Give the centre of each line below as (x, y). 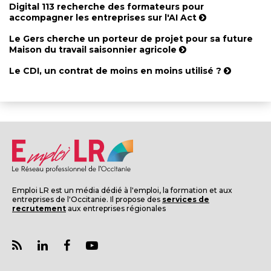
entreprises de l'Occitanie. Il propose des (87, 199)
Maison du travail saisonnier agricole (94, 50)
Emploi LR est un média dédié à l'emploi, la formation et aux (122, 190)
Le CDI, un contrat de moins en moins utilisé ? (116, 70)
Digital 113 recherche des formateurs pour (106, 7)
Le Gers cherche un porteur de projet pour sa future (131, 39)
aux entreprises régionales (116, 208)
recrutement (39, 208)
